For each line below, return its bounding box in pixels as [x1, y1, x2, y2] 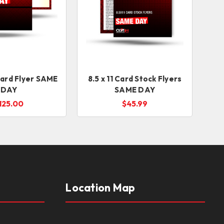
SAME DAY [114, 85, 155, 95]
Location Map [65, 181, 135, 194]
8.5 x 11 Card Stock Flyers [87, 74, 182, 84]
